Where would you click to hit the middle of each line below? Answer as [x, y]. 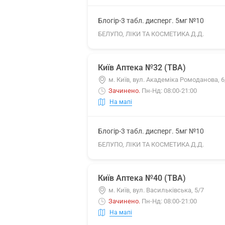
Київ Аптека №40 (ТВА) [142, 178]
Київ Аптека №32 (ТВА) [142, 68]
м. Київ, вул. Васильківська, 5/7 [156, 190]
